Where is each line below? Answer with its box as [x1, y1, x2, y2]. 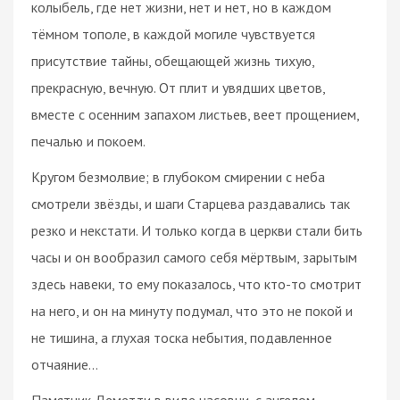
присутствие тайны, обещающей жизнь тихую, [31, 51, 314, 70]
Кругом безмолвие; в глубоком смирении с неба [31, 167, 325, 186]
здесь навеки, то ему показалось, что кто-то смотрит [31, 274, 362, 293]
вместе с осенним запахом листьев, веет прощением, [31, 104, 359, 123]
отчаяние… [31, 354, 98, 373]
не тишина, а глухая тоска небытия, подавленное [31, 328, 332, 346]
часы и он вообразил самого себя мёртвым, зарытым [31, 247, 357, 266]
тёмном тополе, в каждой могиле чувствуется [31, 24, 315, 43]
